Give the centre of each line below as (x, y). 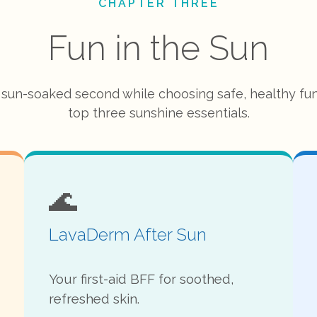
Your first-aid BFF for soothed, (142, 279)
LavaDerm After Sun (128, 235)
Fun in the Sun (158, 48)
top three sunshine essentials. (158, 113)
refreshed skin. (94, 299)
